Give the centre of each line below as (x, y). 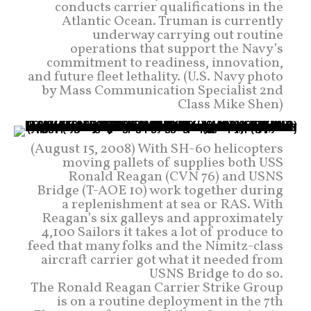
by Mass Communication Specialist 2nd (162, 91)
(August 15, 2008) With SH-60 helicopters (157, 150)
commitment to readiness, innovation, (165, 64)
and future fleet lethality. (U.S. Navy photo (155, 77)
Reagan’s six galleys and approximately (162, 219)
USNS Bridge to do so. (216, 275)
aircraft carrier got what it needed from (162, 261)
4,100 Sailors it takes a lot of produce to (162, 233)
